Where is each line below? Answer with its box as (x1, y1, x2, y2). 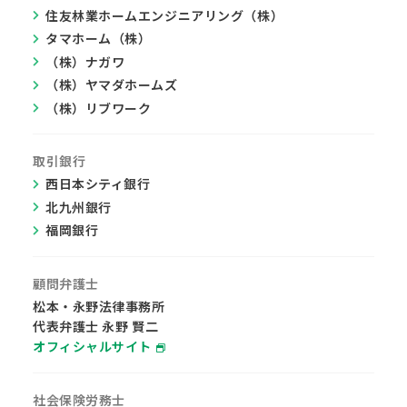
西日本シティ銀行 (45, 174, 151, 193)
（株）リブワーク (45, 98, 152, 117)
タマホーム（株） (45, 29, 152, 47)
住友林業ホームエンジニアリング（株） (45, 5, 284, 25)
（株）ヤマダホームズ (45, 75, 178, 94)
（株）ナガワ (45, 52, 125, 71)
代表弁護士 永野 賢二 (33, 317, 159, 335)
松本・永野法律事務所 (33, 297, 165, 315)
